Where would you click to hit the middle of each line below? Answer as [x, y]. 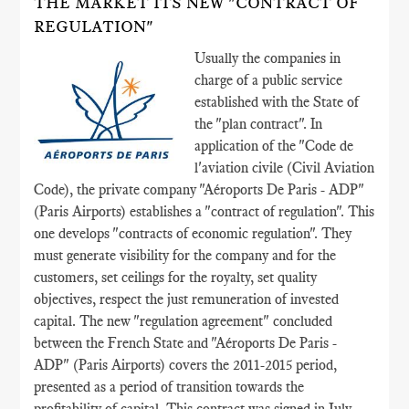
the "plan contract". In [259, 124]
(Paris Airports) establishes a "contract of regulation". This [204, 211]
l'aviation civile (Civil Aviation [285, 168]
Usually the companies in [268, 58]
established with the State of [277, 102]
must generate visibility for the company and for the [185, 255]
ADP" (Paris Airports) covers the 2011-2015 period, [186, 365]
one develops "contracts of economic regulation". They [193, 233]
